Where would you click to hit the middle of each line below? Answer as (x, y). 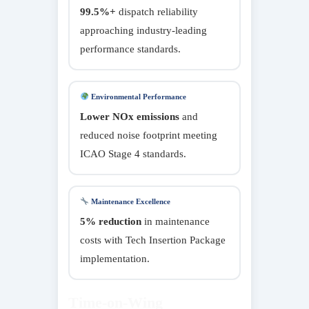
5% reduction (111, 221)
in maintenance (176, 221)
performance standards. (130, 49)
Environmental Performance (137, 96)
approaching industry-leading (143, 30)
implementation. (115, 258)
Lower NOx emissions (130, 116)
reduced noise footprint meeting (149, 135)
